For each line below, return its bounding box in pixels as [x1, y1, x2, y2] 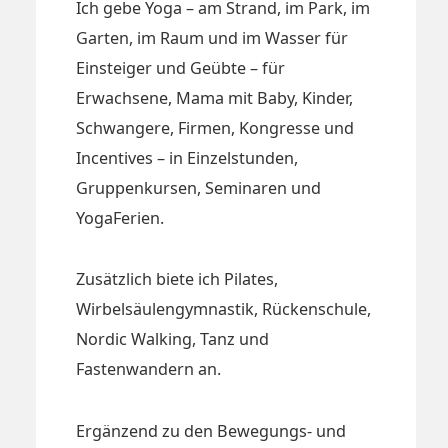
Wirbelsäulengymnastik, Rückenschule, [76, 298, 371, 321]
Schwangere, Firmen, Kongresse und [76, 116, 354, 139]
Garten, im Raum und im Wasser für [76, 26, 348, 49]
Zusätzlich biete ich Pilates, [76, 268, 278, 291]
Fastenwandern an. [76, 358, 221, 381]
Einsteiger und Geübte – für [76, 56, 285, 79]
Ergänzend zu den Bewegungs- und [76, 419, 346, 442]
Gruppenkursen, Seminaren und [76, 176, 321, 199]
